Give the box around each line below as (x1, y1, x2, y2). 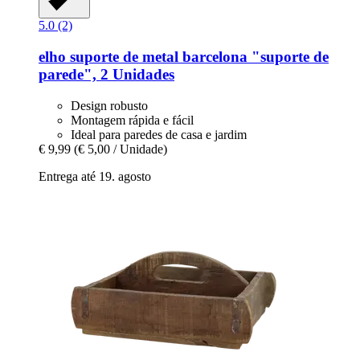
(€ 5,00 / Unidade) (74, 141, 167, 156)
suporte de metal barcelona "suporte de (66, 47, 329, 65)
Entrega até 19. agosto (39, 169, 151, 183)
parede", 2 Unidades (39, 65, 174, 83)
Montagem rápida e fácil (71, 112, 194, 127)
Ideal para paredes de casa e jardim (71, 127, 247, 141)
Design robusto (71, 98, 148, 112)
